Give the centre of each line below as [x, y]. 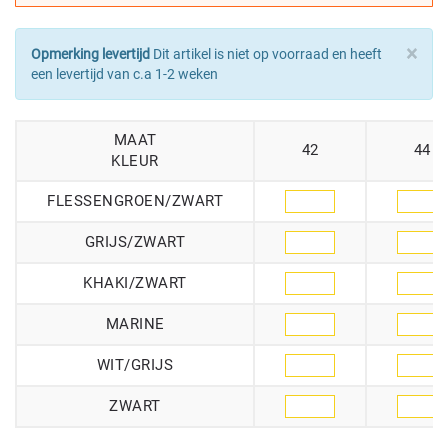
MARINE [135, 323]
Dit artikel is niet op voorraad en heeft [266, 53]
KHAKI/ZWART [135, 282]
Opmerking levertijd [90, 53]
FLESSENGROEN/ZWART [135, 200]
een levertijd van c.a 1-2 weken [124, 73]
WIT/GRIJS [135, 364]
